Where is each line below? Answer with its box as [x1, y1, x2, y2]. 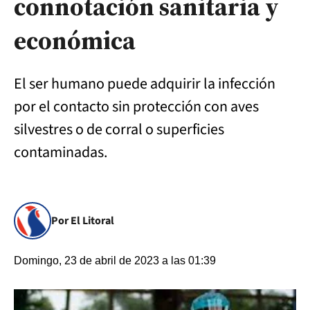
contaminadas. [14, 141, 107, 163]
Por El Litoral [51, 213, 114, 228]
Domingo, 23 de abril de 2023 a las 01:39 [14, 255, 216, 266]
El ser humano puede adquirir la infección [14, 73, 275, 95]
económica [14, 24, 136, 57]
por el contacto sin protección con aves [14, 95, 259, 118]
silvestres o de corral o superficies [14, 118, 224, 140]
